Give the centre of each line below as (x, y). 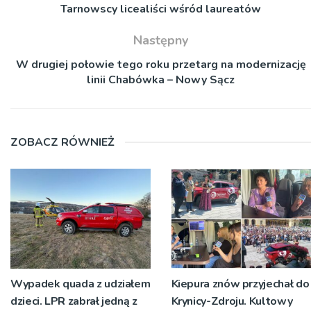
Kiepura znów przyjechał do (240, 284)
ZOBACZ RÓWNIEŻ (62, 142)
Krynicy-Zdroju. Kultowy (232, 301)
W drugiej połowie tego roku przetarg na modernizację (161, 64)
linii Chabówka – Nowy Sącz (161, 79)
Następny (161, 40)
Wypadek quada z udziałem (81, 284)
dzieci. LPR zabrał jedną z (74, 301)
